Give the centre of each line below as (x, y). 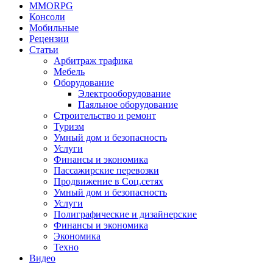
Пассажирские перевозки (106, 170)
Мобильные (54, 28)
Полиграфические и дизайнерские (125, 214)
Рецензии (49, 39)
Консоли (47, 17)
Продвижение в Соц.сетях (108, 181)
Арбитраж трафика (93, 61)
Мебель (69, 72)
